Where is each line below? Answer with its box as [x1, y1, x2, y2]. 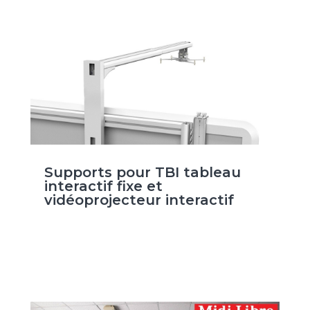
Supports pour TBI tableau [44, 164, 241, 181]
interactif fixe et [44, 178, 163, 195]
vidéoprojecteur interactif [44, 192, 234, 209]
